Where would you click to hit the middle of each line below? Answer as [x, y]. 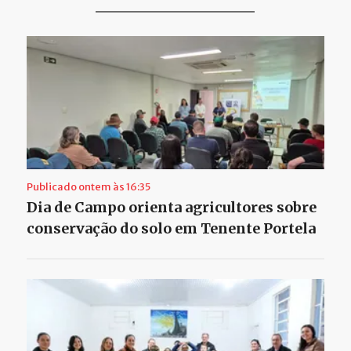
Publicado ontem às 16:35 [88, 186]
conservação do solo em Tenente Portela [171, 228]
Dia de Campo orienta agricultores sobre [171, 207]
